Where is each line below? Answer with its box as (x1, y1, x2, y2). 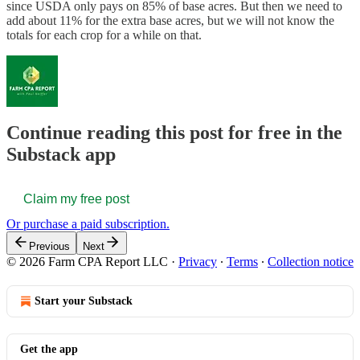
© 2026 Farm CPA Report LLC (6, 255, 168, 269)
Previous (29, 240, 70, 253)
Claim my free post (23, 192, 129, 207)
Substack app (6, 144, 116, 166)
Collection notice (268, 255, 354, 269)
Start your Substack (35, 295, 133, 308)
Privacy (178, 255, 217, 269)
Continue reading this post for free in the (6, 122, 342, 144)
